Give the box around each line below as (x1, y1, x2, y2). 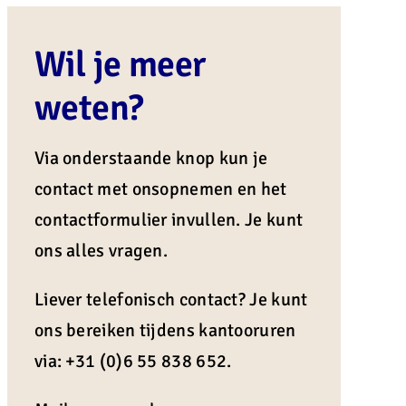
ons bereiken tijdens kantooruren (34, 318, 296, 342)
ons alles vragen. (34, 238, 169, 262)
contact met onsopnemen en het (34, 177, 287, 200)
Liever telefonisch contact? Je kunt (34, 287, 308, 311)
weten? (34, 84, 143, 130)
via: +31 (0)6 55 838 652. (34, 349, 232, 372)
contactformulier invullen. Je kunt (34, 208, 304, 231)
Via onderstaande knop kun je (34, 146, 268, 169)
